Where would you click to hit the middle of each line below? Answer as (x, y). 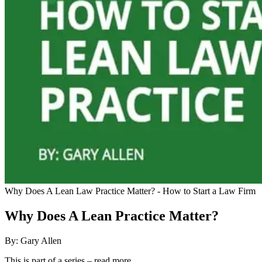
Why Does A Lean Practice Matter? (112, 216)
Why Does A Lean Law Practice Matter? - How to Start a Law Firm (130, 191)
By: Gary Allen (33, 240)
